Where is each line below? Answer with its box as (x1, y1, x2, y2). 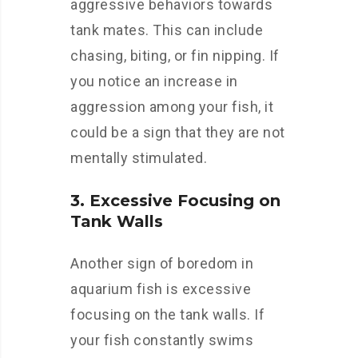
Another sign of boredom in (70, 255, 253, 272)
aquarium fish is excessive (70, 280, 251, 297)
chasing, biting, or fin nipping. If (70, 47, 280, 64)
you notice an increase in (70, 73, 238, 89)
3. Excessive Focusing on (70, 191, 280, 210)
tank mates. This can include (70, 22, 263, 38)
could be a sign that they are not (70, 124, 285, 141)
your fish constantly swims (70, 332, 253, 348)
